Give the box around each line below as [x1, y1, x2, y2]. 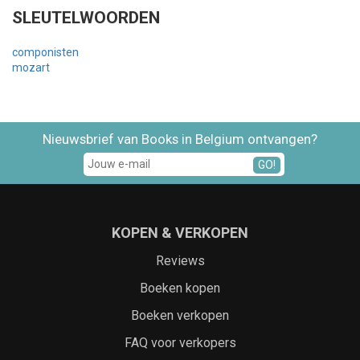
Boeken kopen [140, 280, 220, 297]
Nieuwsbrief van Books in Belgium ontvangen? [43, 131, 317, 148]
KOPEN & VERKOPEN [112, 224, 248, 242]
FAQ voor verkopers [124, 335, 236, 351]
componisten [12, 46, 79, 59]
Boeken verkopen [131, 308, 229, 324]
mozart [12, 61, 50, 75]
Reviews [155, 253, 205, 269]
